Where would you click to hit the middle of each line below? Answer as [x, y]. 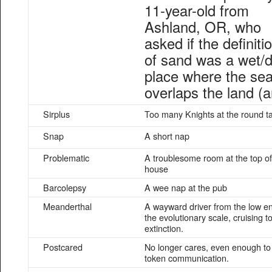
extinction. [164, 228]
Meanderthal [67, 206]
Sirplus [56, 114]
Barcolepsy [65, 187]
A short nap [167, 136]
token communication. [187, 258]
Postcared [63, 247]
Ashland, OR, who [203, 27]
